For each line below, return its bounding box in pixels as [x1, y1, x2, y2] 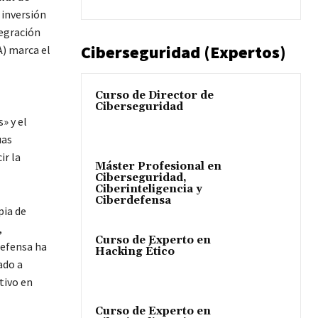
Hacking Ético [95, 244, 175, 258]
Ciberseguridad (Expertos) [81, 40, 286, 63]
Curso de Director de [95, 88, 214, 102]
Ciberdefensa [95, 193, 171, 207]
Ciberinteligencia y [95, 182, 202, 196]
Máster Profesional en [95, 159, 221, 173]
